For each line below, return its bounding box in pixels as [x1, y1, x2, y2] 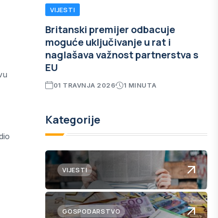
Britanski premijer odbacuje [45, 23, 175, 36]
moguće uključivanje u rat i [45, 36, 171, 49]
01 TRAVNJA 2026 [53, 81, 116, 89]
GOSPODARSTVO [62, 207, 121, 216]
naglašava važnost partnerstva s [45, 48, 199, 61]
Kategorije [45, 112, 100, 127]
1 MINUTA [123, 81, 157, 89]
